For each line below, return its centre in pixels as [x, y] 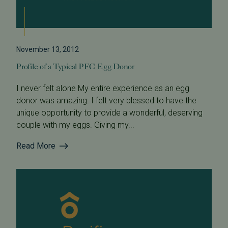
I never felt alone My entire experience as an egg [103, 89]
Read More [36, 146]
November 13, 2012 [48, 50]
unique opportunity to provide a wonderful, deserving [109, 113]
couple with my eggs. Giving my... [75, 125]
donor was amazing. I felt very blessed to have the [106, 101]
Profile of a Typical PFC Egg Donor [75, 67]
